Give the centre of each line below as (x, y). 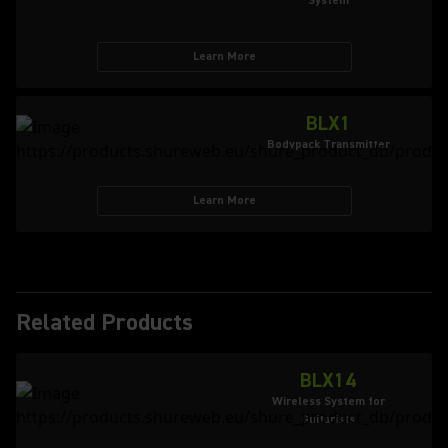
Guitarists (328, 419)
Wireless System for (328, 401)
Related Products (104, 322)
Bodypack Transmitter (328, 144)
